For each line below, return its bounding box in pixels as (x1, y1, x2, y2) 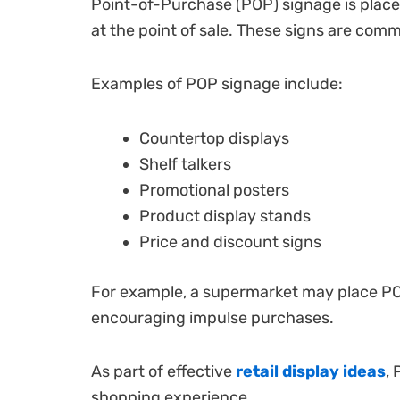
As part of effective (91, 362, 236, 382)
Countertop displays (139, 128, 289, 148)
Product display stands (139, 205, 311, 226)
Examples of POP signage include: (91, 74, 343, 95)
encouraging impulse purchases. (91, 307, 334, 328)
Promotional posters (139, 179, 289, 200)
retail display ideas (236, 362, 386, 382)
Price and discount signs (139, 231, 321, 252)
